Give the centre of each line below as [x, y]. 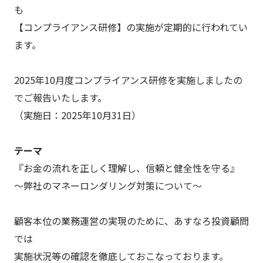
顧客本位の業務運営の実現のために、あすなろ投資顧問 [131, 221]
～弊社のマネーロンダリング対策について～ [108, 186]
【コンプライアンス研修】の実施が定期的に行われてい [131, 27]
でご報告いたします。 [60, 98]
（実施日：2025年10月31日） [77, 115]
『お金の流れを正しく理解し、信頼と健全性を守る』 [127, 168]
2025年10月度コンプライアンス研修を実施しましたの [128, 80]
